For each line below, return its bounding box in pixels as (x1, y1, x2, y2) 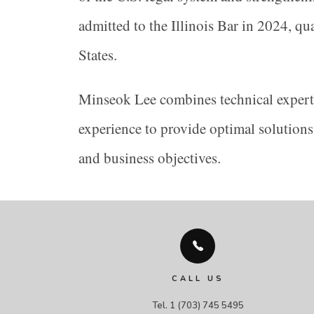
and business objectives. (78, 148, 221, 168)
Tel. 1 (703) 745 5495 (151, 299, 244, 313)
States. (78, 45, 117, 65)
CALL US (171, 273, 224, 285)
